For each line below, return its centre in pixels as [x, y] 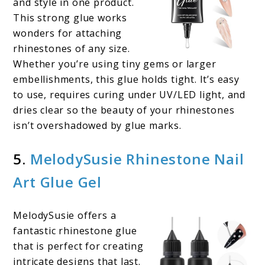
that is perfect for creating [78, 246]
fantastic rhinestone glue [75, 231]
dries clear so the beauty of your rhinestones [124, 110]
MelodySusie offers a [65, 216]
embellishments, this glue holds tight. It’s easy [126, 80]
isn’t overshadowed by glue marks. [97, 126]
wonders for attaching [68, 33]
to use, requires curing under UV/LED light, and [130, 95]
